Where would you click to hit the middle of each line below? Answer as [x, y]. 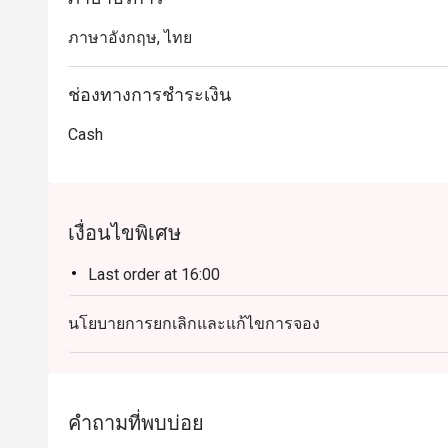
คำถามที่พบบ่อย [136, 423]
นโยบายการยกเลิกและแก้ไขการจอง [194, 323]
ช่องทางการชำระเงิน [149, 94]
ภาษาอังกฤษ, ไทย [130, 37]
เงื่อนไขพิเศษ [124, 233]
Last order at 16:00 [154, 274]
